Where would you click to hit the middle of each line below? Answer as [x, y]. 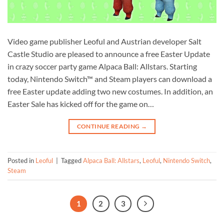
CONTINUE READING [109, 126]
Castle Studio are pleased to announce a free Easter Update [109, 53]
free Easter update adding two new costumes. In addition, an [110, 91]
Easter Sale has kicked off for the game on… [81, 103]
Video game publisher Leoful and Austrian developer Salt [104, 41]
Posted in [21, 160]
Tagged [72, 160]
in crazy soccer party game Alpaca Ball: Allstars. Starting [102, 66]
